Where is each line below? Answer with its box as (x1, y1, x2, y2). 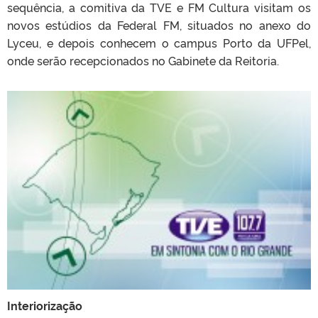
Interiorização (7, 297, 82, 313)
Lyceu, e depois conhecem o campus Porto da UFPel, (7, 34, 311, 50)
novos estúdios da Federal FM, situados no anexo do (7, 16, 311, 33)
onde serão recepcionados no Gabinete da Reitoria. (7, 52, 279, 68)
